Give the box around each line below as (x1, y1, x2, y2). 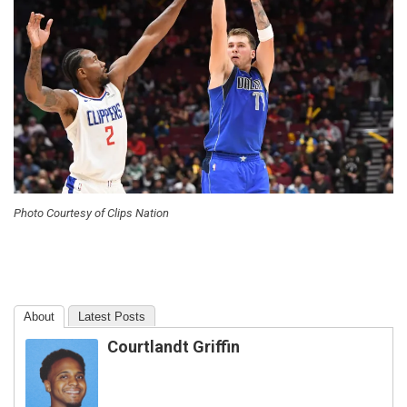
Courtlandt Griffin (107, 337, 240, 357)
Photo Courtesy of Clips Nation (14, 206, 169, 221)
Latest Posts (78, 310, 145, 324)
